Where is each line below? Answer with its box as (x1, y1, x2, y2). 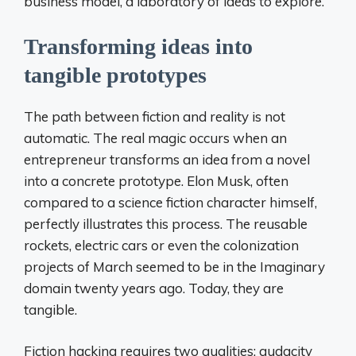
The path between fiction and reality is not (24, 107, 285, 125)
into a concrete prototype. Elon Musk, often (24, 172, 288, 189)
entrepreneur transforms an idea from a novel (24, 150, 310, 168)
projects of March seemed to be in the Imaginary (24, 257, 325, 275)
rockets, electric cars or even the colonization (24, 236, 299, 253)
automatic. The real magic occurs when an (24, 129, 287, 146)
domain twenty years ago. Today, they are (24, 279, 284, 296)
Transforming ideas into (24, 33, 253, 59)
